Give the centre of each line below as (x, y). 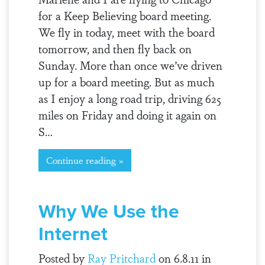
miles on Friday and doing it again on (127, 115)
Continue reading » (85, 160)
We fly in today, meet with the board (126, 32)
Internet (73, 234)
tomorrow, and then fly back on (115, 49)
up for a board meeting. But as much (126, 82)
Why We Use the (109, 211)
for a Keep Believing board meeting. (125, 15)
